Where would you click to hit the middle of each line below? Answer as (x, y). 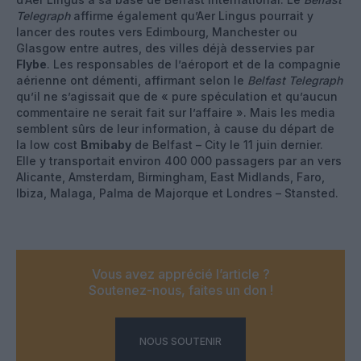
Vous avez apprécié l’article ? (180, 274)
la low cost (48, 144)
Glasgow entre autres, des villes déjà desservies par (165, 48)
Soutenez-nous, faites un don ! (180, 290)
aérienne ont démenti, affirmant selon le (132, 80)
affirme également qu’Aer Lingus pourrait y (192, 15)
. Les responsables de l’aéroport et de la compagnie (194, 64)
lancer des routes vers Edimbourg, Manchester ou (157, 31)
